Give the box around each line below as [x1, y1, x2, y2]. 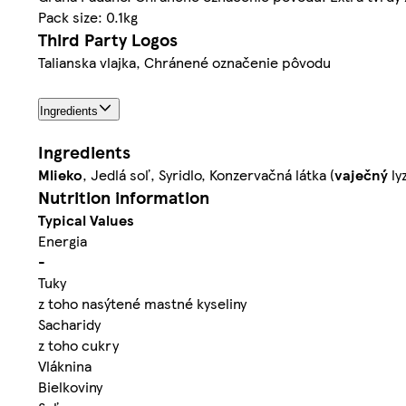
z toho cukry [38, 333, 119, 355]
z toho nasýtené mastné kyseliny [38, 292, 246, 314]
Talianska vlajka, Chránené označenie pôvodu [38, 51, 331, 72]
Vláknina [38, 354, 92, 376]
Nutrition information [38, 184, 209, 209]
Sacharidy [38, 313, 101, 334]
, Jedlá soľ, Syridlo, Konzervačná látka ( [82, 163, 334, 185]
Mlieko [38, 163, 82, 185]
